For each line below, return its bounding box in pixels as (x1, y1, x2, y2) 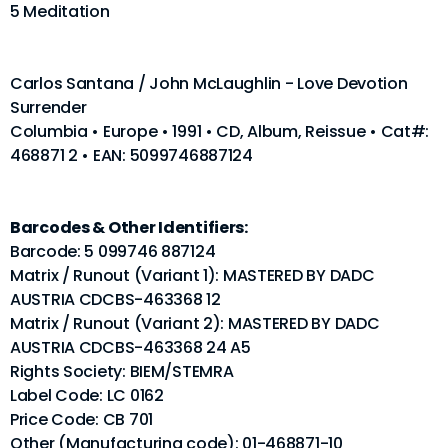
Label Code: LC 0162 (10, 383, 164, 407)
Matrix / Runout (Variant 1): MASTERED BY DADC (10, 263, 375, 287)
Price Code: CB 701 (10, 407, 153, 431)
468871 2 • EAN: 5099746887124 (10, 143, 253, 167)
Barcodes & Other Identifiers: (10, 215, 248, 239)
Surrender (10, 95, 87, 119)
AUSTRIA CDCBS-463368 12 (10, 287, 221, 311)
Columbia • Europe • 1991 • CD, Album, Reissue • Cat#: (10, 119, 430, 143)
